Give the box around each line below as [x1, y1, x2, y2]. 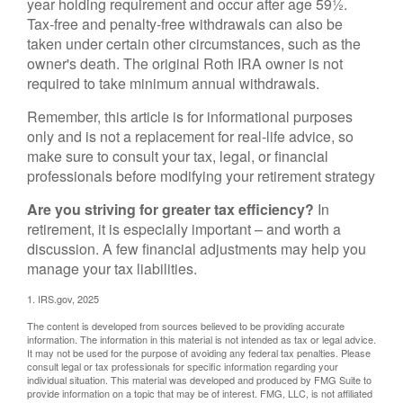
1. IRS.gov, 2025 [27, 291, 99, 306]
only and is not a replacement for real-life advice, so [27, 126, 354, 147]
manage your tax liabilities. [27, 258, 197, 279]
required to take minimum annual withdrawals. [27, 73, 323, 94]
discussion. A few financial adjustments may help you [27, 238, 366, 259]
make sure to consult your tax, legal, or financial [27, 146, 328, 166]
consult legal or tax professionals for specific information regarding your [27, 359, 338, 373]
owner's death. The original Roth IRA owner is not [27, 53, 343, 74]
